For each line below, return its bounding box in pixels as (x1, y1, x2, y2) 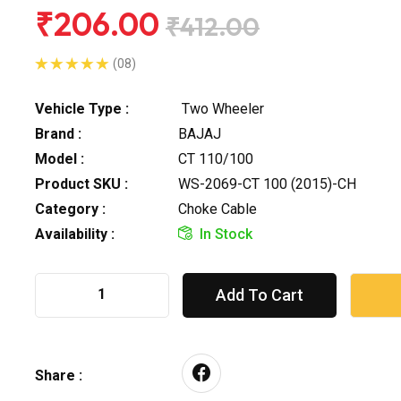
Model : (35, 149, 84, 167)
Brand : (35, 124, 81, 142)
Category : (35, 200, 106, 218)
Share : (35, 366, 82, 384)
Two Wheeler (178, 99, 264, 117)
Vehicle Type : (35, 99, 129, 117)
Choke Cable (178, 200, 257, 218)
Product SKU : (35, 175, 128, 192)
